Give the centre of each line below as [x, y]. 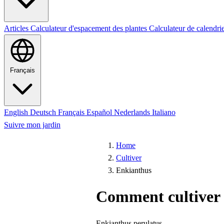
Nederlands [133, 112]
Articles [17, 28]
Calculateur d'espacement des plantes [90, 28]
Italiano [164, 112]
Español [100, 112]
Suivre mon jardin [32, 125]
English [17, 112]
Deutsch [44, 112]
